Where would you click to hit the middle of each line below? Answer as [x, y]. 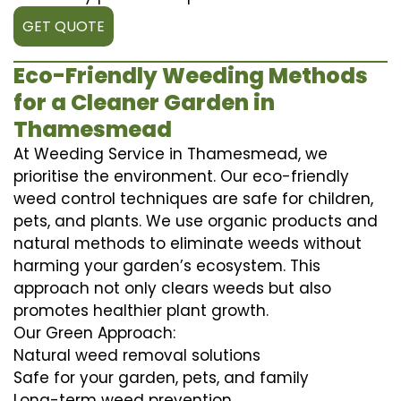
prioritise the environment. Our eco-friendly [181, 176]
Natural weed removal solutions [137, 355]
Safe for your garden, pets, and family [161, 377]
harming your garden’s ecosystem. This [167, 265]
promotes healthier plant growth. [141, 310]
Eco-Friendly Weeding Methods [191, 75]
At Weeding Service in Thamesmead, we [171, 154]
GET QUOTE [64, 26]
